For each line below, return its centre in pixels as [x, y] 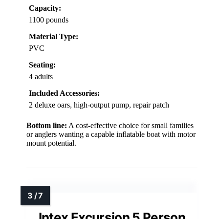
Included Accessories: [64, 93]
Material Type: [54, 37]
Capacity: [45, 8]
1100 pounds [49, 20]
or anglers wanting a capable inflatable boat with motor [111, 134]
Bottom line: [47, 126]
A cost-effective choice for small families [130, 126]
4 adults [41, 77]
